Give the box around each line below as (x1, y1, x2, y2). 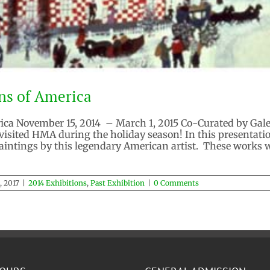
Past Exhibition (90, 178, 145, 187)
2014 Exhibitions (28, 178, 87, 187)
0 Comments (154, 178, 199, 187)
